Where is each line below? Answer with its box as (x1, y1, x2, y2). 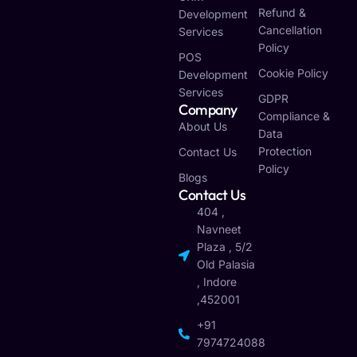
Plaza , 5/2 (196, 240, 253, 254)
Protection (257, 144, 312, 159)
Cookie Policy (257, 66, 328, 80)
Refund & (257, 6, 306, 20)
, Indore (196, 275, 237, 289)
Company (178, 100, 237, 120)
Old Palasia (196, 257, 255, 272)
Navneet (196, 222, 241, 237)
